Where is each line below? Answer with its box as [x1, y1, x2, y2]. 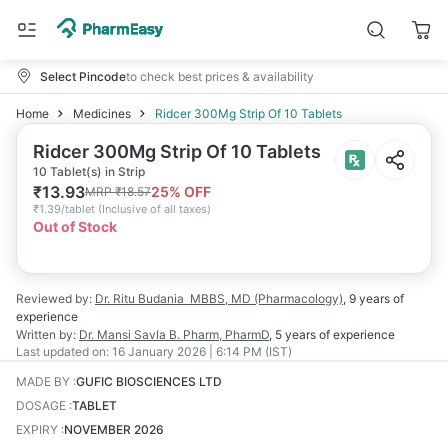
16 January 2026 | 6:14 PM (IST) [112, 344, 292, 359]
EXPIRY [16, 422, 58, 437]
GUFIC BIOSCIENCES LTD [76, 374, 222, 389]
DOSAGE [16, 398, 66, 413]
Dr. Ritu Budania [95, 291, 184, 306]
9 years [349, 291, 390, 306]
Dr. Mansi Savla [79, 327, 166, 342]
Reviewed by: [16, 291, 92, 306]
